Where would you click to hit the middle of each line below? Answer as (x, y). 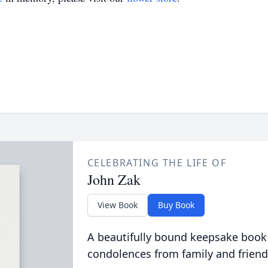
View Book (117, 205)
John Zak (114, 179)
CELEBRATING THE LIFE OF (157, 163)
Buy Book (176, 205)
